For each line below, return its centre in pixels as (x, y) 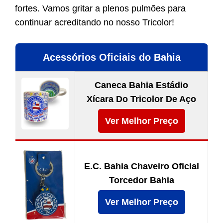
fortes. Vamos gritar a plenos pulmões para (100, 9)
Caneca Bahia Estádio (141, 85)
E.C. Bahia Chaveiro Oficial (141, 167)
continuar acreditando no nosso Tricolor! (95, 23)
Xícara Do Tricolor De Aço (141, 99)
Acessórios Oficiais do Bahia (111, 57)
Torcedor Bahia (141, 180)
